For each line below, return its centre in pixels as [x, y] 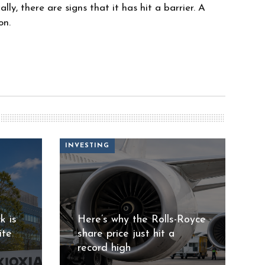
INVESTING [87, 146]
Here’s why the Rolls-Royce [141, 219]
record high [104, 248]
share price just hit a [126, 234]
